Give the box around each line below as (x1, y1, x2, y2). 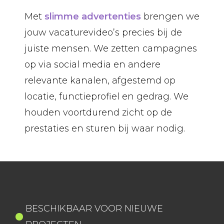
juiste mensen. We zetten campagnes (24, 42, 197, 54)
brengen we (140, 10, 199, 22)
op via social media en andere (24, 58, 160, 70)
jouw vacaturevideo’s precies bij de (24, 26, 182, 38)
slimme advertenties (44, 10, 141, 22)
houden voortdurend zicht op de (24, 106, 172, 118)
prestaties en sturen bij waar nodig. (24, 122, 185, 134)
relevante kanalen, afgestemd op (24, 74, 175, 86)
